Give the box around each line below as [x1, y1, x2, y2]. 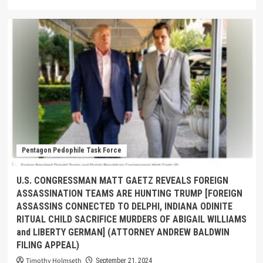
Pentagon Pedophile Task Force [21, 146, 122, 154]
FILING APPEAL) [16, 240, 79, 251]
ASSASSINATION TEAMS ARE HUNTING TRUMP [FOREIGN [16, 188, 242, 199]
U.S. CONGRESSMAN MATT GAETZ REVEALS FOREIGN [16, 175, 228, 186]
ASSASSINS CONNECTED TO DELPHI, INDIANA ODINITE [16, 201, 232, 212]
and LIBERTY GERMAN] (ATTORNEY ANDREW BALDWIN [16, 227, 230, 238]
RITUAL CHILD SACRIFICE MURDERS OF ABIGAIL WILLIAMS [16, 214, 247, 225]
